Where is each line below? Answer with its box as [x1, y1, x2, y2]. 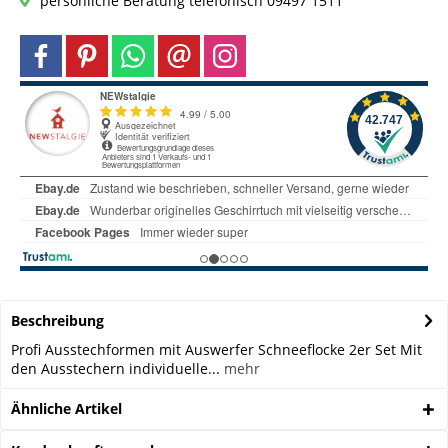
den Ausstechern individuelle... [11, 359, 220, 378]
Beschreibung [11, 311, 104, 330]
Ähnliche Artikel [11, 399, 122, 418]
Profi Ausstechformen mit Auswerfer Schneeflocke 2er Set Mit [11, 340, 422, 359]
